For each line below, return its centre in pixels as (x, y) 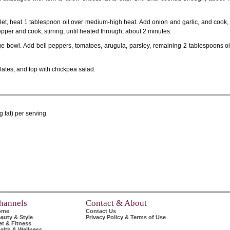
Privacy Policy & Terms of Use (126, 217)
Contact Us (101, 211)
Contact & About (116, 203)
